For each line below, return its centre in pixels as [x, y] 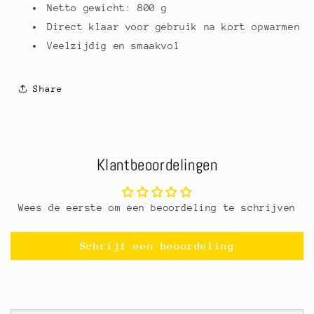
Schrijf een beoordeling [157, 246]
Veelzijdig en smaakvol [114, 46]
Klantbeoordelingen [157, 165]
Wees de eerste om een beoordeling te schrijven [157, 208]
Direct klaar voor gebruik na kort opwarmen [174, 27]
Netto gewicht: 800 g [107, 8]
